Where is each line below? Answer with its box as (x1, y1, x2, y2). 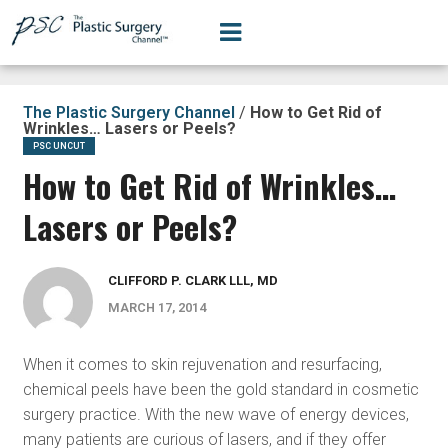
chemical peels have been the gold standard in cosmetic (22, 380, 419, 399)
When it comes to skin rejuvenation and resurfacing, (22, 355, 382, 374)
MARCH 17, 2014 (107, 300, 206, 315)
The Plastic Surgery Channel (22, 103, 235, 122)
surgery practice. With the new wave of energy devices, (22, 405, 409, 424)
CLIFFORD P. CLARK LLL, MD (107, 273, 278, 288)
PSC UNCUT (32, 141, 85, 151)
